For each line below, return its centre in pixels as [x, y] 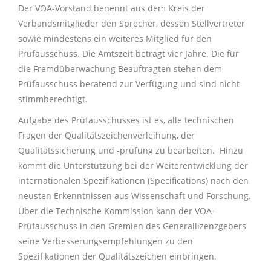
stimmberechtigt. [53, 99]
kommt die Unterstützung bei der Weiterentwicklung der [133, 165]
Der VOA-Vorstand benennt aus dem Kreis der [112, 8]
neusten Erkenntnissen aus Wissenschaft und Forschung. [135, 196]
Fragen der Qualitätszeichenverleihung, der [106, 135]
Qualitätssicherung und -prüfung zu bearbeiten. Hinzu [131, 150]
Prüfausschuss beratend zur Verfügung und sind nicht [129, 84]
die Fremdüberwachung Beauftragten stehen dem [120, 69]
